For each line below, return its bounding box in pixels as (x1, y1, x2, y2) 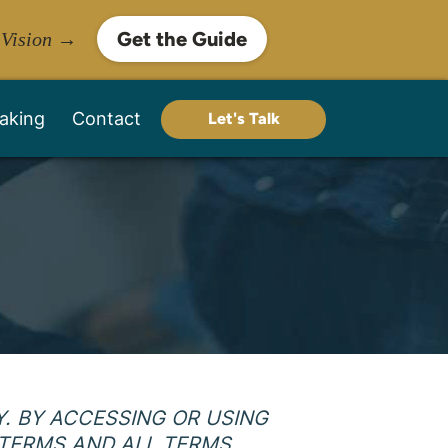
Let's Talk (207, 109, 280, 128)
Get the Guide (116, 27, 247, 51)
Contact (72, 108, 141, 129)
